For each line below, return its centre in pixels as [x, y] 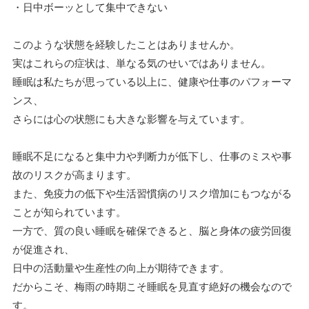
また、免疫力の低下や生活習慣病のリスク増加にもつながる [152, 193]
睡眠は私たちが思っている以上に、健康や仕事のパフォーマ [152, 81]
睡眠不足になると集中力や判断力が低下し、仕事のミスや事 [152, 156]
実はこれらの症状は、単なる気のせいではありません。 [142, 63]
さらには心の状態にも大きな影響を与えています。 [131, 119]
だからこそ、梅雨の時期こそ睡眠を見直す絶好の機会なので [152, 286]
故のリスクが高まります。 [74, 175]
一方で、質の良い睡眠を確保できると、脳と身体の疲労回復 [152, 230]
